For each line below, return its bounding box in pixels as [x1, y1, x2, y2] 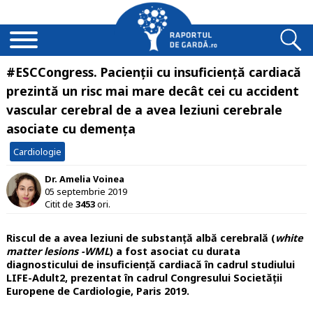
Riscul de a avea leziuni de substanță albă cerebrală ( [6, 231, 275, 245]
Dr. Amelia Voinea [44, 172, 124, 185]
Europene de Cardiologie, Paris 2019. [6, 284, 189, 298]
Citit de [44, 197, 75, 210]
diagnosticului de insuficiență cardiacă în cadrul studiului [6, 258, 295, 272]
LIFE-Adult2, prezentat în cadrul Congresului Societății [6, 271, 282, 285]
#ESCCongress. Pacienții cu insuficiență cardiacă [6, 64, 301, 80]
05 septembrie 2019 [44, 184, 127, 198]
